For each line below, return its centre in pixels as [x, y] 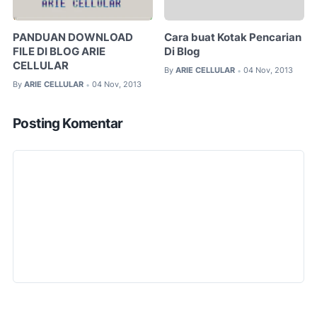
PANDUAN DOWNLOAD [73, 38]
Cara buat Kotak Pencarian [233, 38]
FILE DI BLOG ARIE [59, 52]
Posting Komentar [68, 123]
